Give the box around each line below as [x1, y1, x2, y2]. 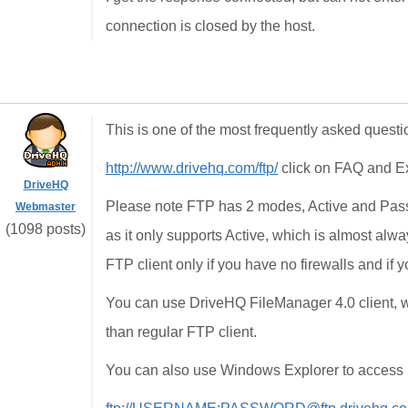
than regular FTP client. [106, 324, 257, 340]
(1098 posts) [5, 221, 86, 237]
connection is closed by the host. [106, 18, 315, 34]
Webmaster [15, 200, 76, 213]
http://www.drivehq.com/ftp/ [106, 160, 278, 176]
